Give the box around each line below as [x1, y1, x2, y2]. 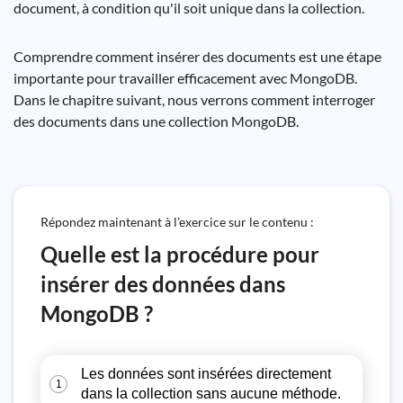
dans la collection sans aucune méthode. [81, 386, 341, 401]
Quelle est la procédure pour [40, 241, 319, 267]
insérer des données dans [40, 271, 285, 297]
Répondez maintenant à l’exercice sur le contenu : [40, 214, 314, 229]
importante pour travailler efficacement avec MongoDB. [13, 69, 357, 86]
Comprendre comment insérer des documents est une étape [13, 48, 381, 65]
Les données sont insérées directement [81, 366, 331, 381]
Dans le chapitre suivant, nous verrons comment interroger [13, 91, 375, 108]
